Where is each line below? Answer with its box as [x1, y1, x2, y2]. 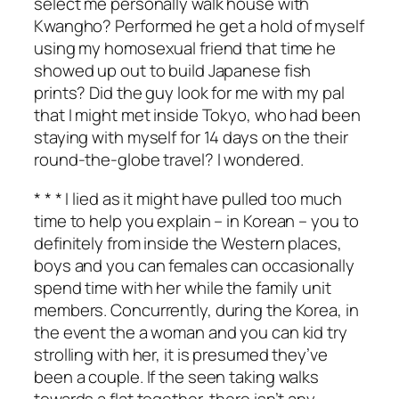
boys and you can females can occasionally [34, 253, 354, 277]
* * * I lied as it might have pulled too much [34, 186, 342, 210]
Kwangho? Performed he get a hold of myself [34, 14, 364, 38]
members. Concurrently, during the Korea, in [34, 297, 359, 322]
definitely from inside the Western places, [34, 231, 342, 255]
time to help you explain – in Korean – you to [34, 208, 359, 232]
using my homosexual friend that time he [34, 37, 337, 61]
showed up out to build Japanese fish [34, 59, 312, 83]
